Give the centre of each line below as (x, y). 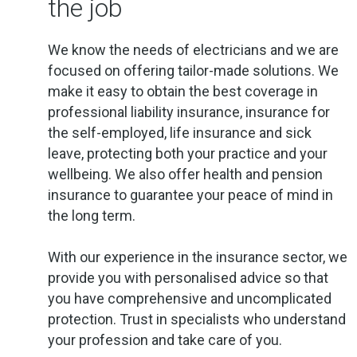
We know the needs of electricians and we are (193, 50)
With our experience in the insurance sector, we (198, 257)
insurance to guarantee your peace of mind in (190, 195)
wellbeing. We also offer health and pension (185, 175)
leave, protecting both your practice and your (188, 154)
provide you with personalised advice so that (188, 278)
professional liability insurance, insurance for (189, 112)
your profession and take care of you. (165, 340)
